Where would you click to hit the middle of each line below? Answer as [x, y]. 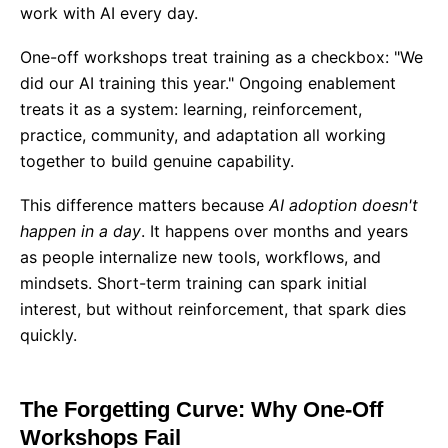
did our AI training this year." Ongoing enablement [208, 83]
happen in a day [80, 231]
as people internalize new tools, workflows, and [200, 257]
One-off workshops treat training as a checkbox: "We [221, 57]
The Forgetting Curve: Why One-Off [201, 409]
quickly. [48, 335]
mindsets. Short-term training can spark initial [193, 283]
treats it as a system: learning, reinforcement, [191, 109]
